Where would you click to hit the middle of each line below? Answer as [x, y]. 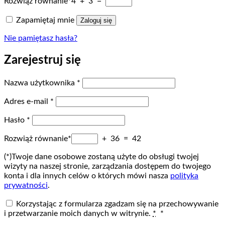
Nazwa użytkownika [40, 83]
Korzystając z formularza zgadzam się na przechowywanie [116, 204]
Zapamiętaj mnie [45, 20]
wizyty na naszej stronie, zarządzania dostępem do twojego [107, 166]
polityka [184, 176]
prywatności [26, 185]
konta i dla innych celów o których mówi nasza [87, 176]
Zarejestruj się [42, 61]
